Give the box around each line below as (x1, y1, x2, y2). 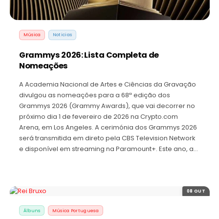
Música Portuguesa (52, 207, 99, 214)
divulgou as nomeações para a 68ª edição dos (19, 90, 170, 100)
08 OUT (186, 188, 206, 195)
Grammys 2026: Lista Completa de (19, 49, 159, 61)
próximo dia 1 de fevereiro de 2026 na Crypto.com (19, 111, 178, 121)
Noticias (52, 31, 72, 38)
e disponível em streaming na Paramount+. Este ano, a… (19, 144, 198, 153)
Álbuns (23, 207, 41, 214)
